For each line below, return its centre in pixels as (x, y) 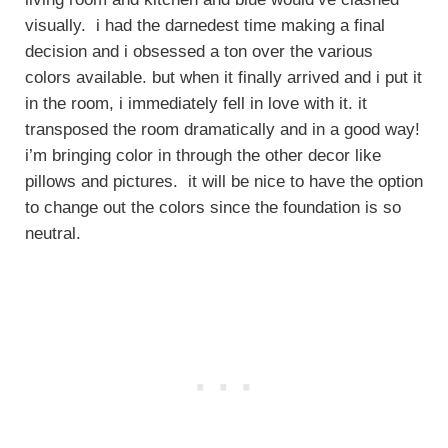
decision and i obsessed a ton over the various (198, 51)
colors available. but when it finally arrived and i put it (223, 77)
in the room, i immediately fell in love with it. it (195, 103)
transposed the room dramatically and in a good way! (222, 129)
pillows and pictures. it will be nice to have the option (223, 181)
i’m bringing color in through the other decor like (202, 155)
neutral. (55, 233)
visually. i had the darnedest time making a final (204, 25)
